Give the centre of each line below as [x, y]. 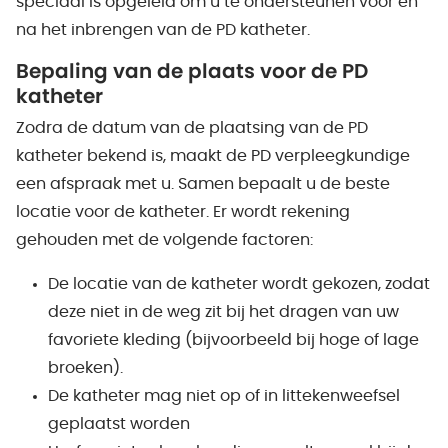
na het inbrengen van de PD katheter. [163, 30]
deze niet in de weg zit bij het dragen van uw [223, 312]
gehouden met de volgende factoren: [164, 240]
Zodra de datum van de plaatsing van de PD [192, 128]
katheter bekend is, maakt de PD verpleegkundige [213, 156]
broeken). [85, 368]
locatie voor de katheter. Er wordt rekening [183, 212]
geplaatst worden [119, 424]
